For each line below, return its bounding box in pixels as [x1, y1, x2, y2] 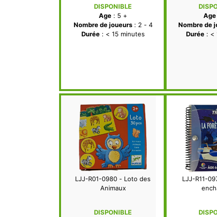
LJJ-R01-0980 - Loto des [75, 175, 151, 183]
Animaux [100, 184, 126, 192]
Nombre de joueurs [73, 21, 132, 29]
